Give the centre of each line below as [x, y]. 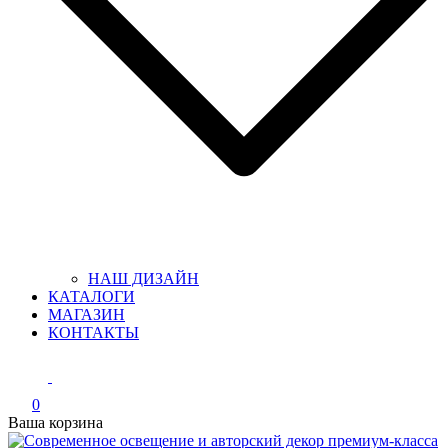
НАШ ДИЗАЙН [143, 278]
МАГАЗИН [86, 314]
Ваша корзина [55, 422]
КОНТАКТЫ [93, 332]
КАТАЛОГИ [91, 296]
